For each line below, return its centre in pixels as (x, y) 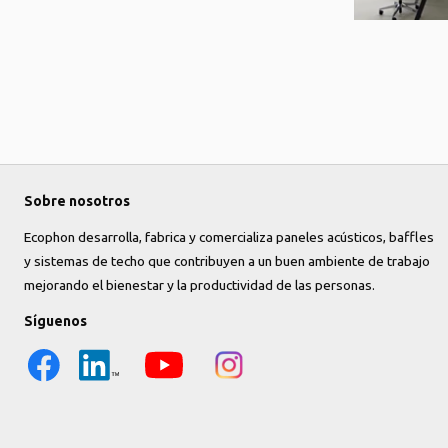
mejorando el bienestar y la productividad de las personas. (199, 285)
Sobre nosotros (77, 201)
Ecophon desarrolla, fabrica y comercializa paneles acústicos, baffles (229, 237)
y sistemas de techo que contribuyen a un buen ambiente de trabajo (227, 261)
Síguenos (55, 321)
